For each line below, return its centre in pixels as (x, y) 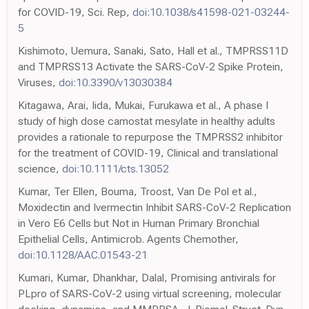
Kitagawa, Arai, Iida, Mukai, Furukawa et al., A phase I (143, 105)
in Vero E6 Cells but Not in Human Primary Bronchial (139, 223)
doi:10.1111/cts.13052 (116, 169)
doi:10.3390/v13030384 (116, 82)
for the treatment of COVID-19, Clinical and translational (148, 153)
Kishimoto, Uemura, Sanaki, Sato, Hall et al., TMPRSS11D (153, 51)
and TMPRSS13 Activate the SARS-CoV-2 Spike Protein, (151, 67)
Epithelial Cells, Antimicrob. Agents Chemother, (128, 239)
